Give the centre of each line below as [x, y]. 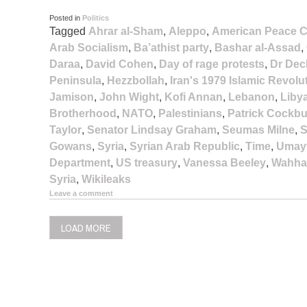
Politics [96, 17]
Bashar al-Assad [258, 47]
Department [80, 162]
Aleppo [187, 31]
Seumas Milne [258, 130]
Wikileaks [106, 179]
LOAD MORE [86, 229]
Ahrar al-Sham [126, 31]
